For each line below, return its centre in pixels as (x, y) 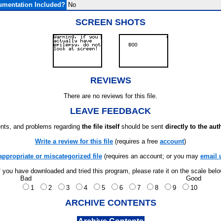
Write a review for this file (74, 141)
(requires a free (136, 141)
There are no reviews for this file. (110, 96)
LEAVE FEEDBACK (110, 111)
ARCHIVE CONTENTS (110, 203)
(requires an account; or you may (151, 156)
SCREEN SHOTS (110, 22)
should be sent (142, 127)
